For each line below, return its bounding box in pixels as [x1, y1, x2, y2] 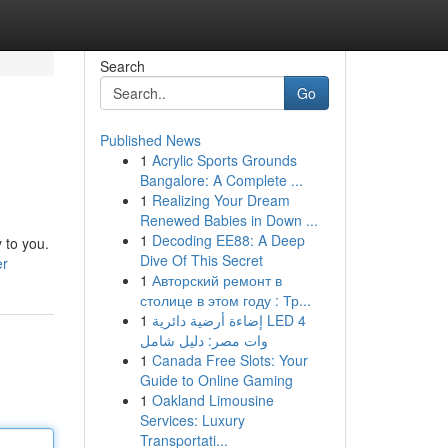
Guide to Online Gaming [139, 370, 293, 390]
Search [99, 56, 145, 76]
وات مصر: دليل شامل [139, 330, 268, 350]
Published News [99, 130, 201, 150]
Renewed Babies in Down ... [139, 210, 318, 230]
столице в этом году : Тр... [139, 290, 311, 310]
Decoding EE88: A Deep [151, 230, 305, 250]
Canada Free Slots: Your [151, 350, 308, 370]
